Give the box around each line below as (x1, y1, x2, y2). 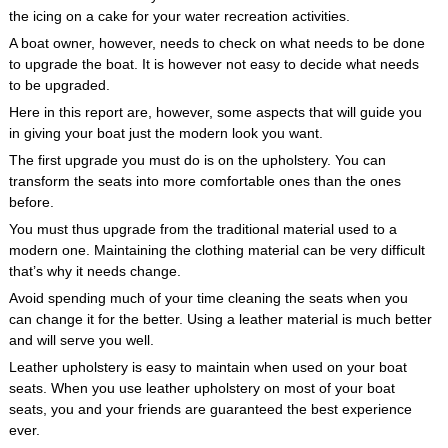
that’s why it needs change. (8, 263, 181, 279)
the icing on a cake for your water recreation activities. (8, 8, 350, 24)
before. (8, 194, 54, 210)
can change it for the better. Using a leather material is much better (8, 311, 432, 327)
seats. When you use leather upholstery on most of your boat (8, 380, 395, 396)
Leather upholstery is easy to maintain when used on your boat (8, 359, 407, 375)
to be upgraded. (8, 77, 110, 93)
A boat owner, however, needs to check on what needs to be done (8, 35, 425, 51)
